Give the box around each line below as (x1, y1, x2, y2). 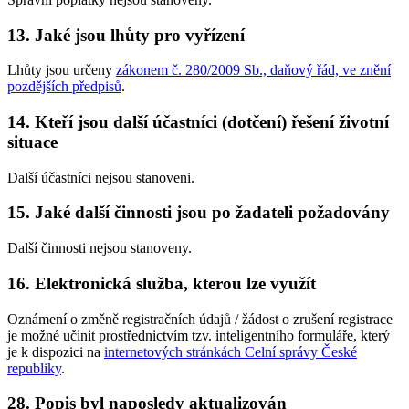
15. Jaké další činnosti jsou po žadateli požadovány (7, 203, 390, 223)
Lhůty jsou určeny (7, 62, 116, 79)
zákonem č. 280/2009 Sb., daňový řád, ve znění (116, 62, 391, 79)
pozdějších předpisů (7, 79, 121, 95)
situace (7, 131, 58, 152)
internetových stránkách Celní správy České (104, 343, 357, 360)
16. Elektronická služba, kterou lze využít (7, 273, 316, 293)
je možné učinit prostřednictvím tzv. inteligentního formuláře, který (7, 327, 390, 343)
